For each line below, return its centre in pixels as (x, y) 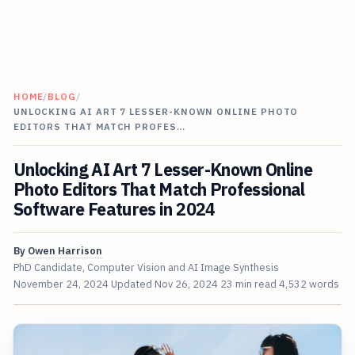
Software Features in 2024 (114, 210)
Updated (132, 284)
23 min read (248, 284)
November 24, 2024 (61, 284)
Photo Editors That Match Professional (159, 190)
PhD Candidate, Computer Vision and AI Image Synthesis (146, 268)
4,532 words (309, 284)
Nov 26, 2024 (186, 284)
